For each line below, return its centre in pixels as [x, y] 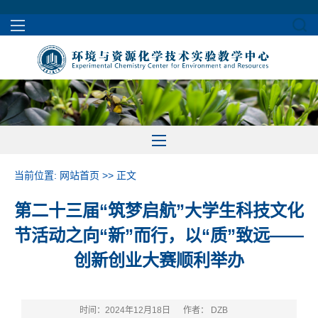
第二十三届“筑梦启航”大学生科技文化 [159, 211]
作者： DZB [205, 311]
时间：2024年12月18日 [126, 311]
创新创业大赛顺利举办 [159, 261]
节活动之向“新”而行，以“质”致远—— [159, 236]
